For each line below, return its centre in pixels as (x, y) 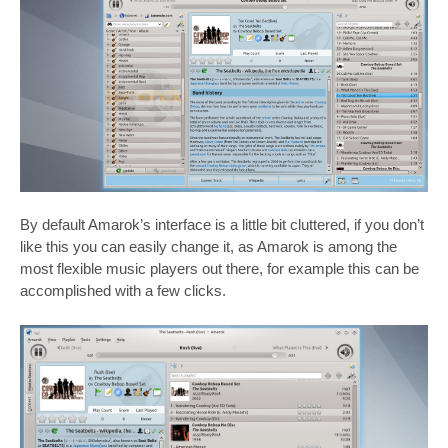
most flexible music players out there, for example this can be (219, 269)
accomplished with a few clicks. (123, 291)
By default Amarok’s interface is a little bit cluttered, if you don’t (222, 225)
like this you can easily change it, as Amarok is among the (208, 247)
